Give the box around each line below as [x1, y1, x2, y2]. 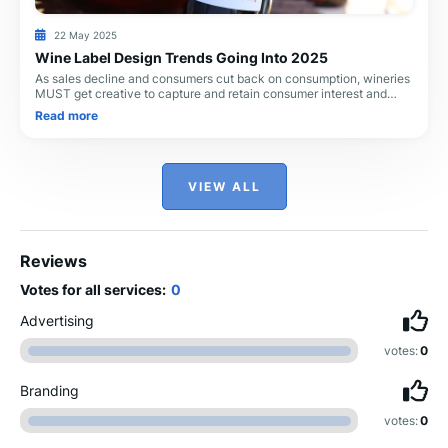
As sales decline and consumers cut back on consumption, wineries [35, 70, 410, 86]
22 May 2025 [53, 29, 117, 41]
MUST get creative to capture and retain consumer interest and [35, 85, 387, 101]
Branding [20, 382, 79, 399]
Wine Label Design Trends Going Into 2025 [35, 48, 328, 66]
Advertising [20, 312, 94, 329]
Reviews [20, 251, 87, 271]
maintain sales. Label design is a [35, 100, 214, 116]
